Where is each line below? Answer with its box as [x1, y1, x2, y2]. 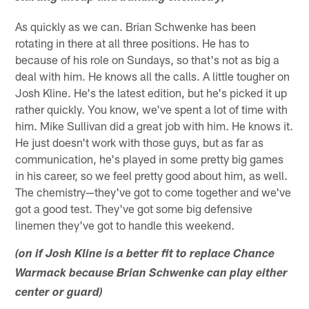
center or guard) [15, 287, 103, 299]
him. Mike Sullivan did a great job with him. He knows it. [15, 118, 294, 132]
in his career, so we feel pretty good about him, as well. [15, 168, 288, 182]
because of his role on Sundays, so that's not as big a [15, 52, 280, 66]
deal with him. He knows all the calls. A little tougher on [15, 68, 290, 83]
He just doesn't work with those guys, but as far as [15, 134, 264, 149]
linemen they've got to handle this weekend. [15, 217, 235, 232]
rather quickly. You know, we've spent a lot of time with [15, 101, 288, 116]
